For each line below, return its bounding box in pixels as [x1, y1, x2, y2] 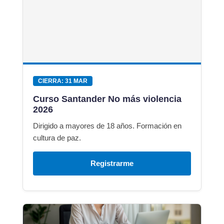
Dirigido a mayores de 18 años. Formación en [33, 121, 181, 130]
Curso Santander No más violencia [33, 94, 181, 104]
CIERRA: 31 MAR [38, 77, 87, 85]
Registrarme [90, 159, 133, 168]
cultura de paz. [33, 133, 81, 142]
